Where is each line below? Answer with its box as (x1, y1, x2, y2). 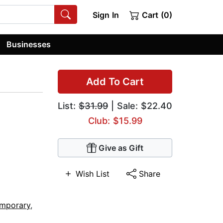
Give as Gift (99, 143, 143, 153)
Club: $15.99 (88, 115, 142, 126)
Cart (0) (139, 10, 172, 20)
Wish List (76, 169, 110, 179)
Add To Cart (86, 76, 144, 88)
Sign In (92, 10, 119, 20)
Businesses (6, 39, 51, 49)
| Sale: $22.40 (108, 101, 172, 111)
